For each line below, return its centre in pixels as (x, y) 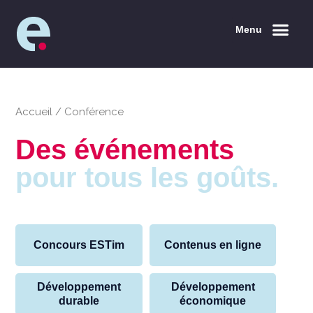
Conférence (94, 112)
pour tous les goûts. (147, 177)
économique (213, 301)
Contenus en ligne (213, 245)
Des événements (125, 150)
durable (79, 301)
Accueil (34, 112)
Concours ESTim (79, 245)
